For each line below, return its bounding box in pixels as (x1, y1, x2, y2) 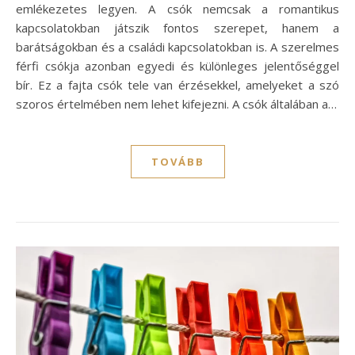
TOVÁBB (151, 154, 204, 169)
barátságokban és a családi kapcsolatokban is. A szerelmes (16, 38, 339, 55)
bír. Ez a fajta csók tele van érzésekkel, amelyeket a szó (16, 76, 339, 93)
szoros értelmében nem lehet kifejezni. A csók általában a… (16, 95, 337, 112)
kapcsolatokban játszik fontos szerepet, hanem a (16, 19, 339, 36)
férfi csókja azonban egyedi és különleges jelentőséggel (16, 57, 339, 74)
